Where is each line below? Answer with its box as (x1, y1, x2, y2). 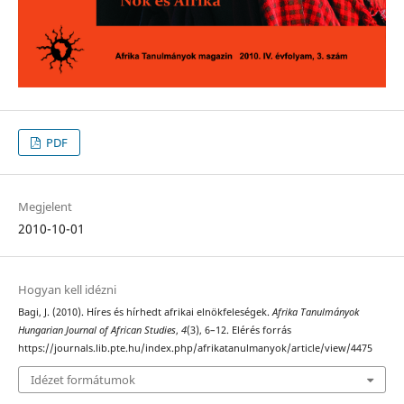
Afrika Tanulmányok (271, 305, 359, 318)
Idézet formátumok (30, 372, 135, 388)
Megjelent (17, 198, 72, 216)
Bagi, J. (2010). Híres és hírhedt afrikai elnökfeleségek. (17, 305, 272, 318)
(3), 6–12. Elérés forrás (186, 323, 291, 336)
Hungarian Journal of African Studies (17, 323, 176, 336)
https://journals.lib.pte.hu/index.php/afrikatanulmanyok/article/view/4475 (17, 341, 372, 354)
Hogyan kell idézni (17, 280, 116, 298)
